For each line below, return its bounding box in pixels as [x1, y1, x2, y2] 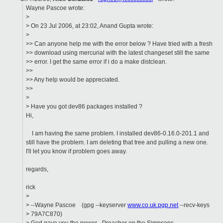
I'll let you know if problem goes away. [26, 148, 127, 155]
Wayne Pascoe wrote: [26, 4, 85, 12]
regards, [26, 166, 49, 173]
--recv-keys [178, 202, 210, 209]
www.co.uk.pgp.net [127, 202, 179, 209]
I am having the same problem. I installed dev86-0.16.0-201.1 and [26, 130, 210, 137]
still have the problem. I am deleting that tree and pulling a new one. [26, 139, 209, 146]
